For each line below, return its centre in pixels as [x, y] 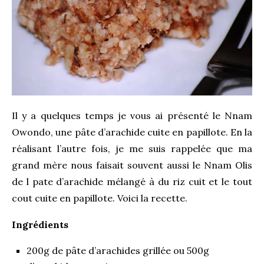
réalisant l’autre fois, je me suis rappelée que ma [132, 148]
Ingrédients [40, 224]
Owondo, [32, 132]
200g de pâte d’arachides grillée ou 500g [118, 250]
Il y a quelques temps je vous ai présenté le [118, 115]
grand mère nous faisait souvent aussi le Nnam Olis [132, 165]
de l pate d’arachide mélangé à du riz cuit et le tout [132, 181]
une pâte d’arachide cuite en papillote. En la [153, 132]
